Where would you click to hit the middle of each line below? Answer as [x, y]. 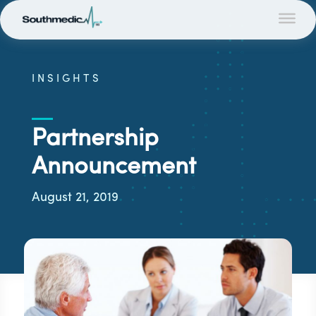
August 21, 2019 [75, 198]
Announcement [114, 168]
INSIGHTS [66, 79]
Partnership [95, 139]
